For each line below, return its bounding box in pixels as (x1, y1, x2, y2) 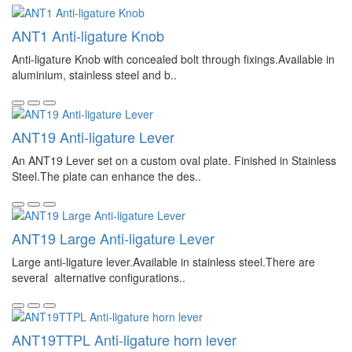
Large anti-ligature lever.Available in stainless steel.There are (12, 254, 315, 269)
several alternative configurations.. (12, 269, 185, 285)
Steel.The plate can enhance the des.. (12, 168, 201, 184)
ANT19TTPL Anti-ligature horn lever (12, 329, 236, 350)
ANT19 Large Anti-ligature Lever (12, 228, 214, 248)
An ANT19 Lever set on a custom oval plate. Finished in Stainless (12, 152, 336, 168)
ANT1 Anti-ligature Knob (12, 25, 164, 46)
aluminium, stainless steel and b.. (12, 67, 177, 82)
